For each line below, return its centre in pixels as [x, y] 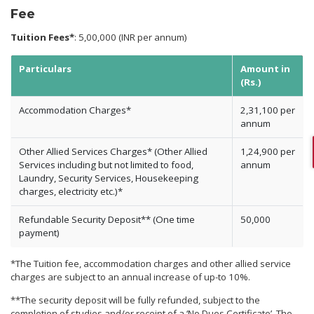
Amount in [265, 68]
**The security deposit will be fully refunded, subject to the [135, 300]
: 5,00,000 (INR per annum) [131, 37]
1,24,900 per [267, 151]
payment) [39, 232]
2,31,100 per [267, 110]
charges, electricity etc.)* [70, 191]
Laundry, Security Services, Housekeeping [108, 178]
